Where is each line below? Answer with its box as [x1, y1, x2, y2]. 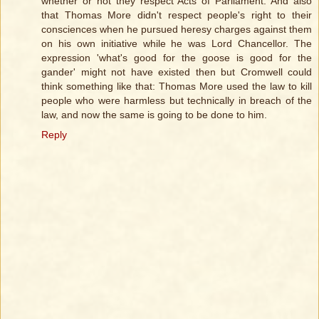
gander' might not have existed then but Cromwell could [41, 66, 312, 78]
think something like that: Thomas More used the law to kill [41, 80, 312, 93]
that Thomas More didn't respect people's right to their [41, 9, 312, 21]
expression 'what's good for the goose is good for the [41, 52, 312, 64]
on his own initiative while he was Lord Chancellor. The [41, 38, 312, 50]
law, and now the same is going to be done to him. [41, 109, 267, 121]
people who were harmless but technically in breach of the [41, 95, 312, 107]
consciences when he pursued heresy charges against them [41, 23, 312, 36]
